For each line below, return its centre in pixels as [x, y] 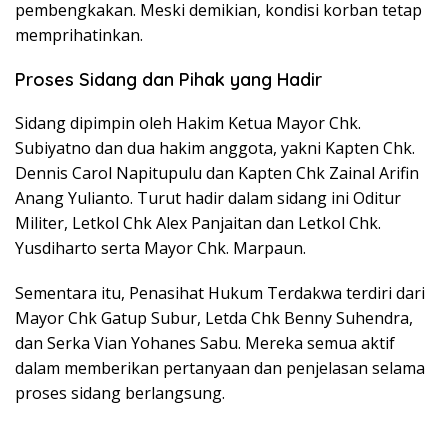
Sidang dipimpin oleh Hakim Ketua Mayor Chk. [188, 123]
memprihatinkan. [79, 35]
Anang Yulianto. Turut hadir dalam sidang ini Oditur [208, 198]
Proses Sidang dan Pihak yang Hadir [168, 80]
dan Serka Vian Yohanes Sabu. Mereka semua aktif [205, 343]
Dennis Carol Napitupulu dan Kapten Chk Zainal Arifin [217, 173]
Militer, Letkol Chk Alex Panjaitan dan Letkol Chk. [198, 223]
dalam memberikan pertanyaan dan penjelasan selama [220, 368]
